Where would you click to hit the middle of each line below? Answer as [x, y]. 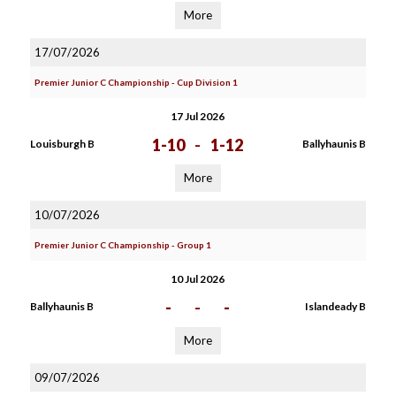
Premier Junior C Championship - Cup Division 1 [136, 82]
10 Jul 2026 [198, 279]
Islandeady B [335, 306]
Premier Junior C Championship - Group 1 [122, 245]
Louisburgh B [62, 144]
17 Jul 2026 [198, 116]
